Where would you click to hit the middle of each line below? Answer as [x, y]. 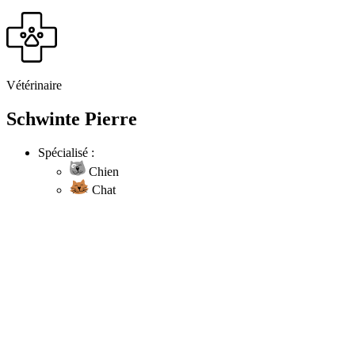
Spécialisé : [66, 152]
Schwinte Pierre [72, 118]
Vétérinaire [34, 85]
